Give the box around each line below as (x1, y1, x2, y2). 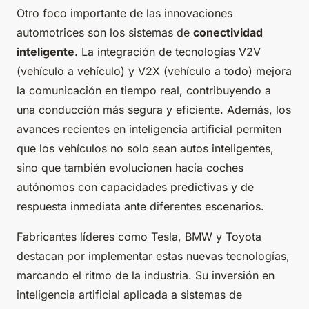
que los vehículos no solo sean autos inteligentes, (17, 141, 274, 156)
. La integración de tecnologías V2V (74, 45, 261, 59)
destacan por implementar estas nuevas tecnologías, (17, 249, 290, 263)
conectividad (193, 26, 263, 40)
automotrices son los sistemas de (17, 26, 193, 40)
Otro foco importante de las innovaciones (17, 6, 232, 21)
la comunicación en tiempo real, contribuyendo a (17, 83, 271, 98)
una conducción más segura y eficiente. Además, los (17, 103, 291, 117)
